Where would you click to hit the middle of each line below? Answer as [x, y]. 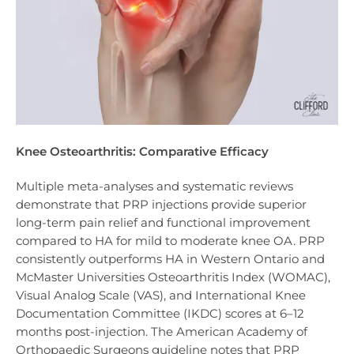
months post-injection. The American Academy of [162, 331]
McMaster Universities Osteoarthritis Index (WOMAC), [173, 277]
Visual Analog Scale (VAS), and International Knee [161, 295]
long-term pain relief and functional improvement [163, 222]
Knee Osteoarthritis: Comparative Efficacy [142, 151]
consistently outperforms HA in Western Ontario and [170, 258]
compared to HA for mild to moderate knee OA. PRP [170, 240]
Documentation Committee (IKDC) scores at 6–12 [160, 313]
